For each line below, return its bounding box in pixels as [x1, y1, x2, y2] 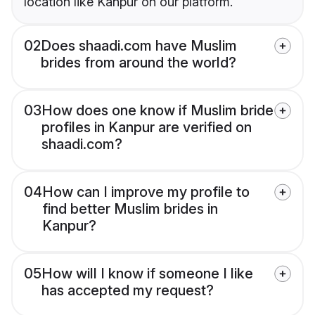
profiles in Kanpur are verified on [41, 119, 252, 136]
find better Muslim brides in [42, 200, 218, 218]
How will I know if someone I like [41, 265, 253, 283]
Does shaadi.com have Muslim [41, 37, 237, 55]
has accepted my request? [41, 282, 214, 300]
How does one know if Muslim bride [41, 102, 274, 120]
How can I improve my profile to [42, 184, 250, 201]
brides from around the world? [41, 54, 236, 72]
